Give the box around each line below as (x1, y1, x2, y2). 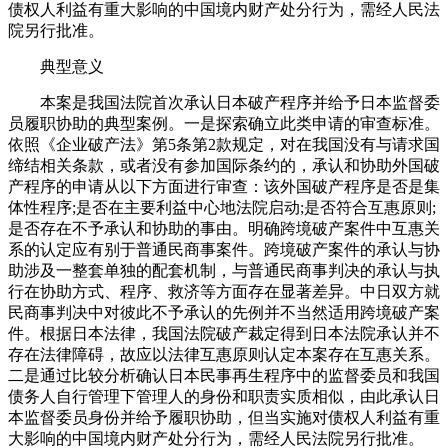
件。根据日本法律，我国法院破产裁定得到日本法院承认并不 (8, 325, 440, 343)
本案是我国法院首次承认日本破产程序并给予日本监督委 (8, 94, 440, 112)
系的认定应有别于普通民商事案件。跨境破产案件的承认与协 (8, 241, 440, 259)
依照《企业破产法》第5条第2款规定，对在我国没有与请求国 (8, 136, 440, 154)
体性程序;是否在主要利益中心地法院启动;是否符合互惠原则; (8, 199, 436, 217)
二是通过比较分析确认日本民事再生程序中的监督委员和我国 (8, 367, 440, 385)
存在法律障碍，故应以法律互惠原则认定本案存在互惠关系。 (8, 346, 440, 364)
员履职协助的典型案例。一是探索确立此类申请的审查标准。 (8, 115, 440, 133)
